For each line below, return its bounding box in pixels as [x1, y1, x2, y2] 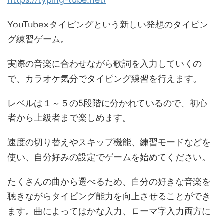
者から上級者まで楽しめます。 [7, 112, 131, 123]
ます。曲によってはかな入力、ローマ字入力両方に [7, 206, 211, 217]
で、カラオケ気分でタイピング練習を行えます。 [7, 73, 202, 84]
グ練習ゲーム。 [7, 34, 69, 45]
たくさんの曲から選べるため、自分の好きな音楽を [7, 176, 211, 187]
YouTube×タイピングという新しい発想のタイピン [7, 19, 208, 30]
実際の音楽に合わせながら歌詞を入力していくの [7, 58, 202, 69]
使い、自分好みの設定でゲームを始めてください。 [7, 152, 211, 163]
